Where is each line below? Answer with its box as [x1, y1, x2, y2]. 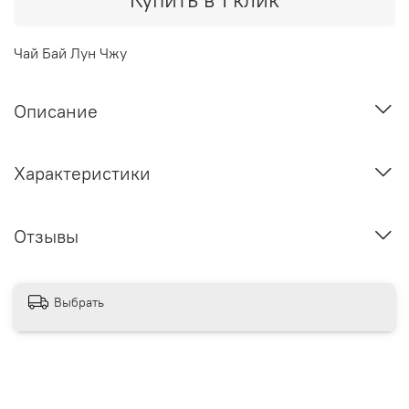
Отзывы [14, 225, 79, 248]
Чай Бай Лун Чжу [14, 44, 127, 62]
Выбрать [54, 293, 104, 310]
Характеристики [14, 162, 151, 185]
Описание [14, 99, 98, 122]
